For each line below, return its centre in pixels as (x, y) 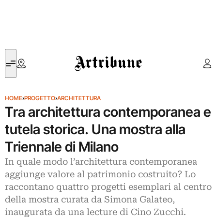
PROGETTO (40, 98)
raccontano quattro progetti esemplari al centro (108, 187)
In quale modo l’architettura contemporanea (101, 162)
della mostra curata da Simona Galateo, (90, 200)
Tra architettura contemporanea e (108, 112)
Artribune (89, 54)
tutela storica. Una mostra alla (95, 129)
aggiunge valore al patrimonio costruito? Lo (100, 174)
